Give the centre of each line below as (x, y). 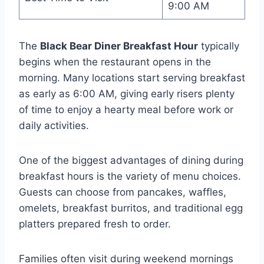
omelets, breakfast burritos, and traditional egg (131, 208)
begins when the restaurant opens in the (115, 62)
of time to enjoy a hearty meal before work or (126, 109)
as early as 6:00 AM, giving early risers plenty (127, 93)
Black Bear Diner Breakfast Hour (119, 46)
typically (219, 46)
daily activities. (54, 125)
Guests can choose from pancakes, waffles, (123, 192)
